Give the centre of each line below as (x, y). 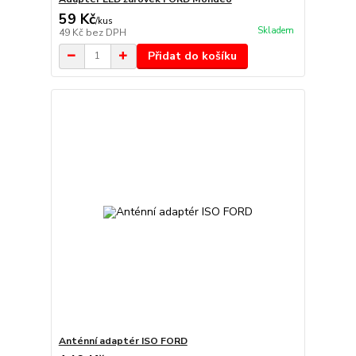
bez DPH (106, 32)
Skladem (275, 31)
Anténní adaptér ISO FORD (123, 341)
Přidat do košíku (192, 56)
